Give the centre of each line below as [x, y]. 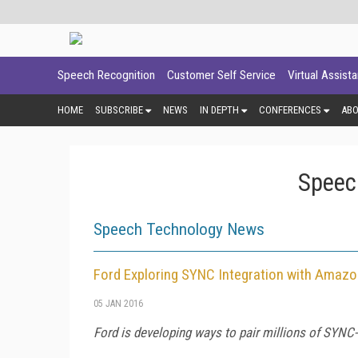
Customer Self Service [221, 75]
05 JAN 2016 [118, 303]
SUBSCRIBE [119, 109]
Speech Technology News [179, 229]
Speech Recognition [106, 75]
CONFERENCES [290, 109]
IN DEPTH [219, 109]
